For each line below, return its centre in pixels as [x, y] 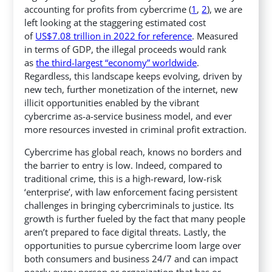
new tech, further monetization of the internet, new [131, 89]
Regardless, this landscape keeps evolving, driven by [134, 76]
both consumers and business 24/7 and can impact [131, 258]
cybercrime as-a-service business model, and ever [128, 116]
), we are [225, 9]
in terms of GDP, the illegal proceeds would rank [126, 49]
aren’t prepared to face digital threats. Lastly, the [125, 232]
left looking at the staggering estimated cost [115, 22]
